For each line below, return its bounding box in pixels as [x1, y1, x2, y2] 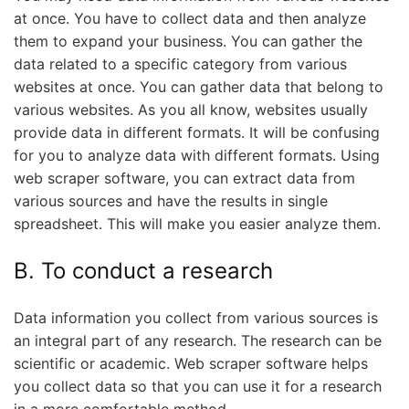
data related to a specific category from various [14, 54, 347, 73]
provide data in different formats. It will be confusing [14, 122, 380, 142]
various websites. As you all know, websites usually [14, 100, 368, 119]
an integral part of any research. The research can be [14, 330, 382, 350]
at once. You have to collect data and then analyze [14, 8, 366, 27]
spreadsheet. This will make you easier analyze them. [14, 214, 381, 233]
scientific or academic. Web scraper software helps [14, 353, 368, 372]
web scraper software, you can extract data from [14, 168, 355, 187]
